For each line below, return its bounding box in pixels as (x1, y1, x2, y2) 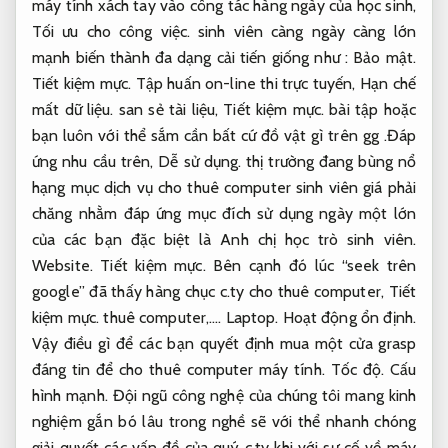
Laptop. (225, 307, 279, 327)
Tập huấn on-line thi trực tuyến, (131, 73, 360, 93)
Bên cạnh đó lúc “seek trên (205, 255, 417, 275)
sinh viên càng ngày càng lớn (190, 21, 416, 41)
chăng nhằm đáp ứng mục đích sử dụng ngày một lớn (32, 203, 416, 223)
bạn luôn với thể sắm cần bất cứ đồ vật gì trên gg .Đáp (32, 125, 416, 145)
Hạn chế (359, 73, 417, 93)
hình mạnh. (32, 385, 108, 405)
